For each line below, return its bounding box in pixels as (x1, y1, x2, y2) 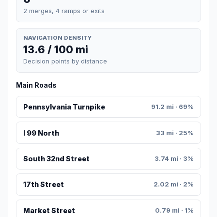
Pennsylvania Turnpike (23, 103, 105, 111)
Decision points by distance (23, 57, 107, 65)
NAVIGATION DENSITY (23, 34, 92, 41)
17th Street (23, 180, 64, 189)
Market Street (23, 206, 75, 215)
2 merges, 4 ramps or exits (23, 6, 105, 15)
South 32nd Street (23, 155, 90, 163)
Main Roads (16, 81, 57, 90)
